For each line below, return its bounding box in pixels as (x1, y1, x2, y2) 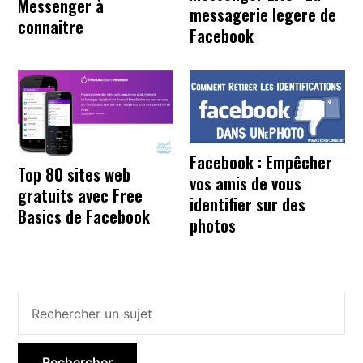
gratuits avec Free (18, 182, 143, 207)
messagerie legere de (190, 2, 336, 28)
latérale (17, 321, 95, 360)
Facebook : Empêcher (190, 150, 332, 175)
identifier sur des (190, 192, 305, 217)
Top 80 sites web (18, 161, 131, 186)
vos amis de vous (190, 171, 301, 196)
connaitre (18, 14, 84, 39)
